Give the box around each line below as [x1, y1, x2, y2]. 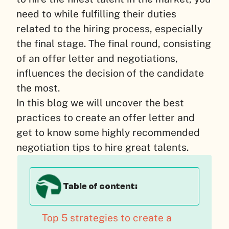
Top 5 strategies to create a [42, 212, 172, 223]
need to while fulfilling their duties [16, 8, 176, 20]
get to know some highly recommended [16, 127, 200, 139]
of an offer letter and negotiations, [16, 53, 178, 64]
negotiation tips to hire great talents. [16, 142, 189, 153]
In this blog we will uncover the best [16, 97, 184, 109]
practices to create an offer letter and [16, 112, 195, 124]
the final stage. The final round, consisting [16, 38, 211, 50]
